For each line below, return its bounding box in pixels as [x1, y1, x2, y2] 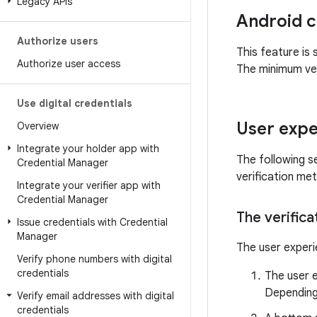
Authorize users [17, 35, 98, 47]
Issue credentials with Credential [17, 216, 168, 229]
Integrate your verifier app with [17, 179, 161, 192]
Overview [17, 120, 59, 132]
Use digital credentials [17, 97, 132, 110]
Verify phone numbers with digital [17, 253, 172, 265]
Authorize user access [17, 57, 120, 70]
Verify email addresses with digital [17, 289, 174, 302]
